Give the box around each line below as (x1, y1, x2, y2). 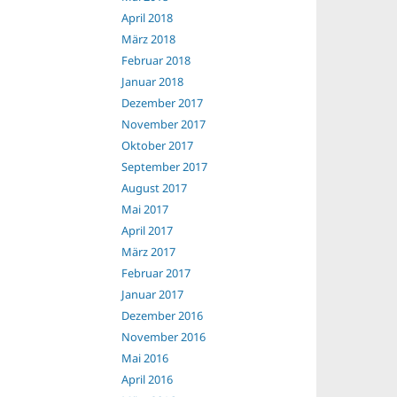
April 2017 (121, 222, 173, 238)
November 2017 (121, 116, 206, 132)
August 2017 (121, 180, 187, 196)
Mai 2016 (121, 350, 168, 366)
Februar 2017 (121, 265, 191, 281)
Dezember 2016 (121, 307, 203, 323)
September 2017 (121, 159, 207, 175)
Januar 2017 (121, 286, 183, 302)
